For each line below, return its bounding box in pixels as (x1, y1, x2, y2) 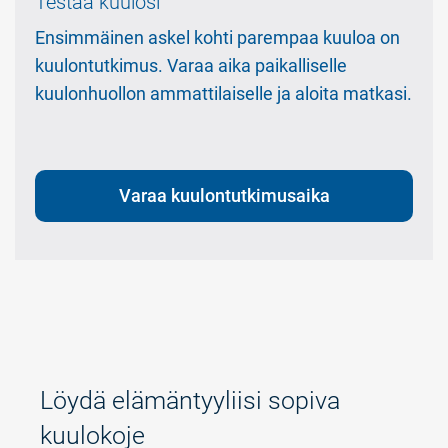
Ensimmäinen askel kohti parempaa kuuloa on (35, 26, 400, 48)
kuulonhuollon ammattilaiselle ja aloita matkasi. (35, 82, 412, 104)
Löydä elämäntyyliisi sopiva (40, 385, 340, 415)
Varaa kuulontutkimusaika (118, 185, 330, 207)
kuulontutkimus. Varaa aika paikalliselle (35, 54, 347, 76)
